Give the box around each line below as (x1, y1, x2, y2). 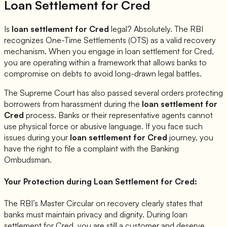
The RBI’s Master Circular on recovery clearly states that (4, 198, 203, 209)
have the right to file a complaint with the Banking (4, 143, 179, 154)
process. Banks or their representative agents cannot (24, 109, 213, 120)
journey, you (167, 132, 213, 142)
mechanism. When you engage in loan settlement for (4, 46, 194, 56)
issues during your (4, 132, 70, 142)
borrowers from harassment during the (4, 98, 142, 109)
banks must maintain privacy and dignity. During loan (4, 209, 187, 220)
